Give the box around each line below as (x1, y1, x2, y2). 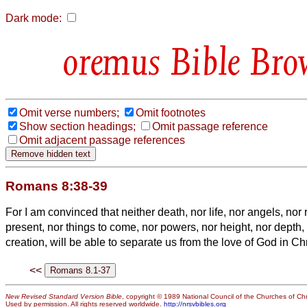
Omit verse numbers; (19, 106, 119, 119)
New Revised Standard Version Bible (5, 293, 122, 301)
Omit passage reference (152, 120, 268, 132)
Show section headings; (19, 120, 136, 132)
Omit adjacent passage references (19, 134, 185, 146)
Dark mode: (5, 12, 62, 24)
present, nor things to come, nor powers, (5, 221, 201, 233)
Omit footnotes (136, 106, 206, 119)
